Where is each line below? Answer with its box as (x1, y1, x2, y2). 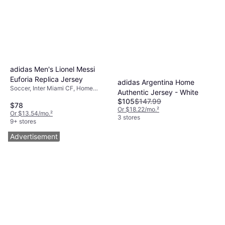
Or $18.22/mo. (118, 105, 157, 113)
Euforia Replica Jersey (10, 75, 83, 84)
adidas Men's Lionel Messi (10, 65, 95, 74)
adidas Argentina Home (118, 77, 194, 86)
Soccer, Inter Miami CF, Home (10, 84, 93, 92)
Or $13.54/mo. (10, 109, 50, 117)
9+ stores (10, 117, 36, 125)
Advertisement (10, 132, 58, 141)
